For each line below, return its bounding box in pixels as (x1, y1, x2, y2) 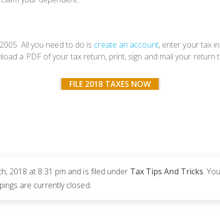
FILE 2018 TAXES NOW (69, 79, 151, 90)
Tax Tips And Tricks (130, 166, 204, 177)
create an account (94, 39, 159, 51)
